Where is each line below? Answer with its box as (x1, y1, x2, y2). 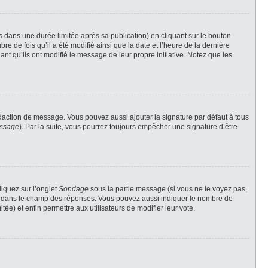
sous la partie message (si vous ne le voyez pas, (89, 185, 247, 193)
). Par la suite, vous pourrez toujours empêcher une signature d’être (19, 123, 237, 131)
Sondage (59, 185, 89, 193)
